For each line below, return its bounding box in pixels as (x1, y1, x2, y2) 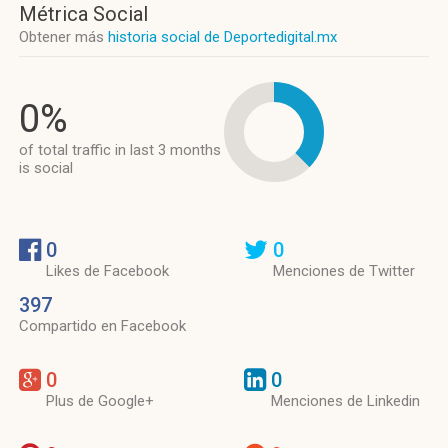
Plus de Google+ (46, 392, 154, 410)
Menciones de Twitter (273, 262, 415, 280)
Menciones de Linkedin (271, 392, 420, 410)
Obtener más (19, 28, 108, 46)
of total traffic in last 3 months (19, 141, 221, 159)
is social (19, 159, 73, 177)
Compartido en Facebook (19, 317, 186, 335)
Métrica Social (19, 2, 148, 26)
